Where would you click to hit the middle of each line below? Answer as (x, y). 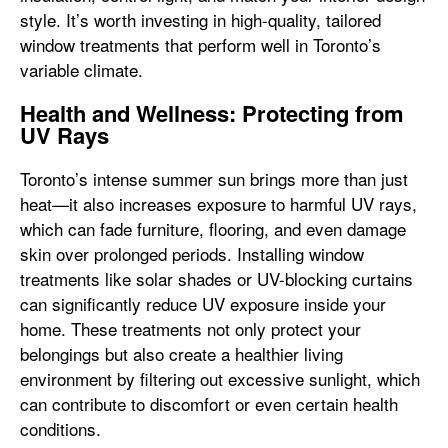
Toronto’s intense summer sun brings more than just (214, 178)
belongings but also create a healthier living (181, 353)
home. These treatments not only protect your (190, 328)
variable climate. (81, 69)
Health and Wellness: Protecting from (212, 113)
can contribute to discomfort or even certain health (209, 403)
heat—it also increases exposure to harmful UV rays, (218, 203)
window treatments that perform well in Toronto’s (200, 44)
